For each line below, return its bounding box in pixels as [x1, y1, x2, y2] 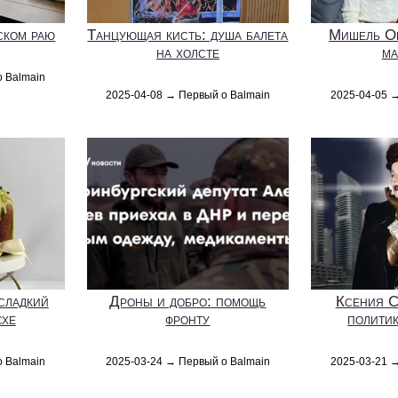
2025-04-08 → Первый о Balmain [105, 89, 270, 102]
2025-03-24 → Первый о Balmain [105, 355, 270, 368]
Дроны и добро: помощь [109, 293, 267, 310]
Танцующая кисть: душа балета [87, 27, 289, 44]
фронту [165, 311, 211, 328]
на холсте [155, 44, 219, 62]
